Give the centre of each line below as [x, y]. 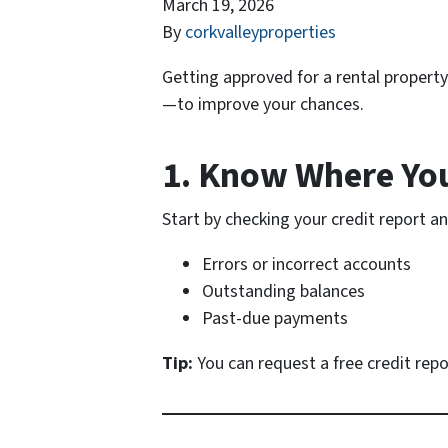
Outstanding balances [283, 292]
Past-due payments [275, 319]
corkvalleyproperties [260, 33]
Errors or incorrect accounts [306, 265]
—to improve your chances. [263, 105]
